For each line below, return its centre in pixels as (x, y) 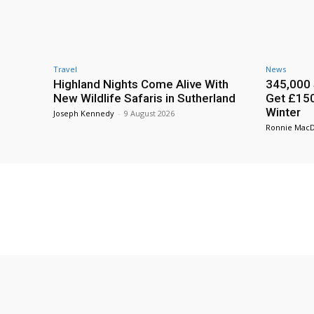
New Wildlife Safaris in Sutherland (144, 98)
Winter (283, 112)
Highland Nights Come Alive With (141, 84)
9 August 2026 (149, 114)
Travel (65, 69)
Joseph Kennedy (84, 114)
